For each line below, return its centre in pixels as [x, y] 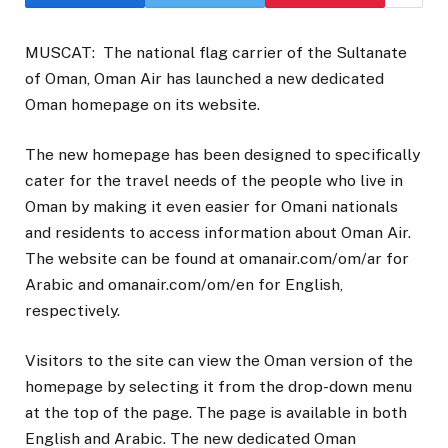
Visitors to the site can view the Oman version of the [219, 361]
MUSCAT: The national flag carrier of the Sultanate [216, 52]
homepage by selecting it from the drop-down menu [218, 387]
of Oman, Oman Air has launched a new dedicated [204, 78]
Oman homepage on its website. [142, 104]
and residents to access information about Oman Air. [218, 233]
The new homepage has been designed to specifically [222, 155]
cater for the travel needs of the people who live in [214, 181]
